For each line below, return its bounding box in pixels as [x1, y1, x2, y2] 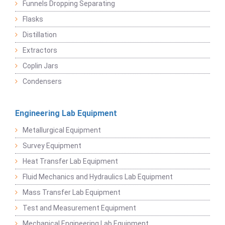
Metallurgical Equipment [23, 126, 101, 134]
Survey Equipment [23, 142, 81, 150]
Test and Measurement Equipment [23, 204, 136, 212]
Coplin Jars [23, 62, 58, 70]
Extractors [23, 46, 57, 54]
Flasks [23, 15, 43, 23]
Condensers [23, 77, 62, 85]
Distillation [23, 31, 57, 39]
